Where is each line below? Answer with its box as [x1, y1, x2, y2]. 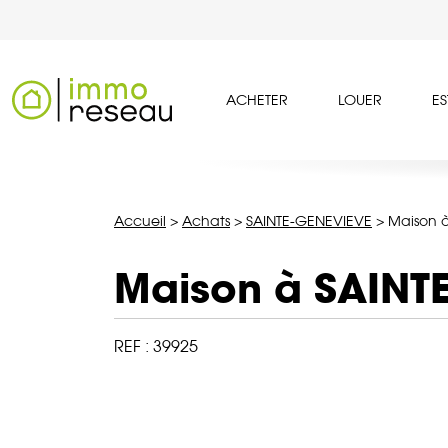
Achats [182, 213, 230, 230]
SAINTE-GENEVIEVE [246, 213, 372, 230]
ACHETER [226, 92, 288, 109]
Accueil [114, 213, 166, 230]
